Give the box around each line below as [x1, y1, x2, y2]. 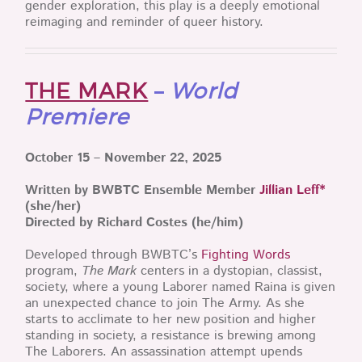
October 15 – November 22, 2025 [25, 148, 222, 167]
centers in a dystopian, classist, [137, 261, 323, 280]
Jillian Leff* [259, 180, 326, 200]
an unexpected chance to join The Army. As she [25, 293, 305, 313]
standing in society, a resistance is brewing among [25, 326, 317, 345]
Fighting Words [201, 245, 291, 264]
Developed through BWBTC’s [25, 245, 202, 264]
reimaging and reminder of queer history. [25, 13, 264, 32]
